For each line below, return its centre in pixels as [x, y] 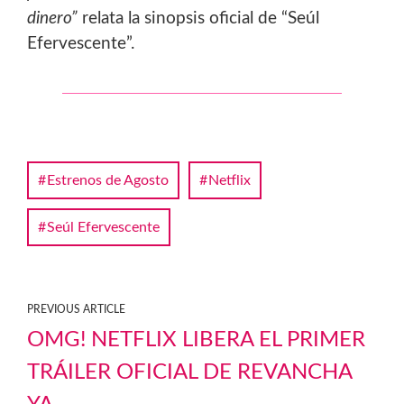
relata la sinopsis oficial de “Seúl [198, 19]
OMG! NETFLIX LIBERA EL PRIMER [196, 340]
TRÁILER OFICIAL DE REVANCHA [189, 373]
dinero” [52, 19]
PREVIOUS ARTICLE [76, 310]
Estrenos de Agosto [108, 181]
